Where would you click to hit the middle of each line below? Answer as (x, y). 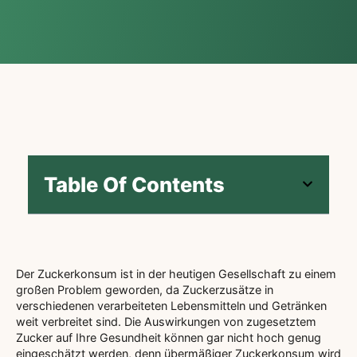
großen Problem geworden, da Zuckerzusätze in (145, 289)
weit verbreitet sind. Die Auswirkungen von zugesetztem (166, 321)
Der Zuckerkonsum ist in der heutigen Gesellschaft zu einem (176, 273)
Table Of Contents (134, 184)
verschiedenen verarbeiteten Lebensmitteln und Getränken (171, 305)
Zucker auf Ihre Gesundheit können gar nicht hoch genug (169, 337)
